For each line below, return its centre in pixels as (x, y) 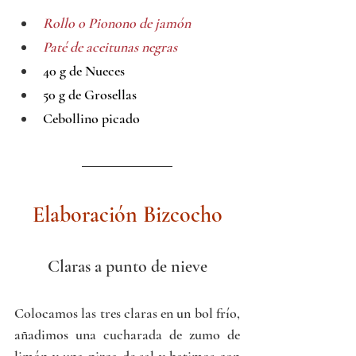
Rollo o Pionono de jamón (117, 23)
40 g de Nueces (84, 71)
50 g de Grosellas (90, 95)
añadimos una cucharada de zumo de (127, 335)
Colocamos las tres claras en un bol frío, (127, 313)
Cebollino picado (91, 119)
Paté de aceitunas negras (110, 47)
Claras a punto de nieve (127, 267)
